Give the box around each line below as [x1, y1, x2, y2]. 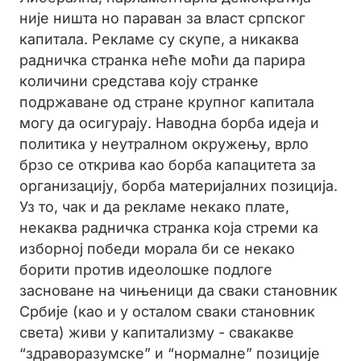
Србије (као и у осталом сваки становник [19, 303, 315, 320]
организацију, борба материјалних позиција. [19, 177, 338, 194]
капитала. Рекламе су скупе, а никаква [19, 31, 299, 48]
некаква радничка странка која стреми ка [19, 219, 318, 236]
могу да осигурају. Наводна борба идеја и [19, 114, 319, 131]
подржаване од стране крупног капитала [19, 93, 314, 110]
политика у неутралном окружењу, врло [19, 135, 309, 152]
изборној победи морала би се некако [19, 240, 295, 257]
